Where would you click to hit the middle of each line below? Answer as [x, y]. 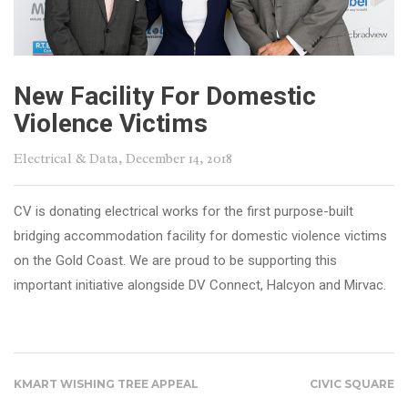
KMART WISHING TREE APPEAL [106, 384]
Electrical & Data [66, 159]
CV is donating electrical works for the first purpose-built [184, 212]
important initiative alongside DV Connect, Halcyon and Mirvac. [200, 286]
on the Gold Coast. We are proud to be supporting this [175, 261]
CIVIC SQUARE [352, 384]
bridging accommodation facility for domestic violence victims [200, 236]
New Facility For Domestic [165, 97]
